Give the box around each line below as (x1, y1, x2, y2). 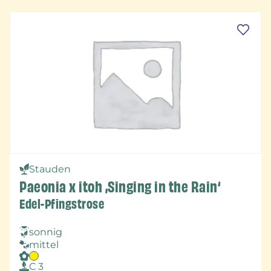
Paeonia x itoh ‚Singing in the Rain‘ (19, 175, 221, 198)
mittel (29, 238, 59, 250)
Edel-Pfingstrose (19, 194, 104, 214)
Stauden (29, 163, 71, 175)
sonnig (29, 226, 62, 238)
